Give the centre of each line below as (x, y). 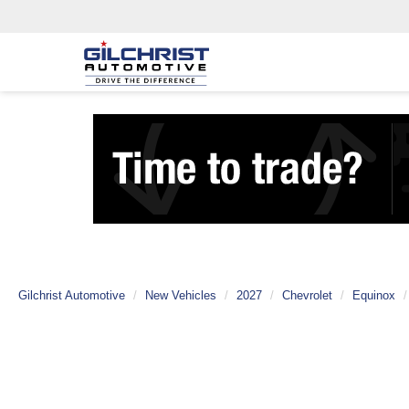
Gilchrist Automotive (72, 295)
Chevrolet (307, 295)
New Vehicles (181, 295)
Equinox (374, 295)
